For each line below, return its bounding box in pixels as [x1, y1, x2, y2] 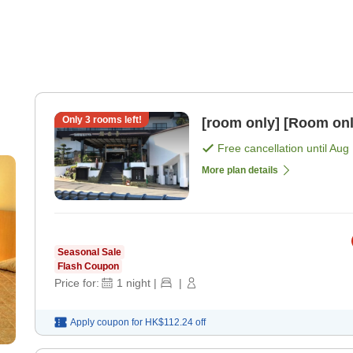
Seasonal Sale [58, 247, 121, 258]
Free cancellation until [217, 142, 329, 155]
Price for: [54, 277, 99, 290]
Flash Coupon [58, 261, 119, 273]
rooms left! [90, 114, 142, 126]
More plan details [202, 165, 278, 176]
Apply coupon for [70, 317, 143, 329]
